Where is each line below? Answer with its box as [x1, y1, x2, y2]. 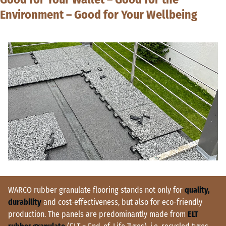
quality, [185, 185, 210, 195]
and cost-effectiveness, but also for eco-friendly [41, 197, 202, 207]
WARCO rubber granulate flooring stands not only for [8, 185, 185, 195]
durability [8, 197, 41, 207]
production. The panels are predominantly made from [8, 209, 188, 219]
